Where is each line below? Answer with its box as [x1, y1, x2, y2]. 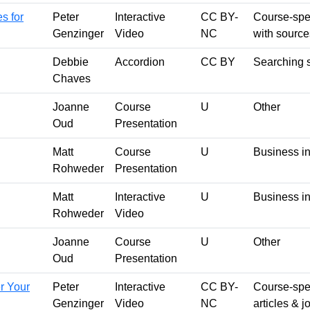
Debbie [53, 55, 89, 68]
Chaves [53, 72, 91, 84]
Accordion [115, 55, 165, 68]
